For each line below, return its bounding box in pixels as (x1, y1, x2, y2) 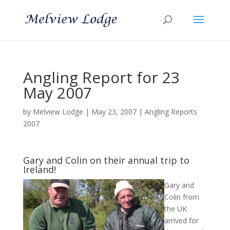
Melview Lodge (32, 107, 83, 117)
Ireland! (23, 163, 56, 176)
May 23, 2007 (91, 107, 137, 117)
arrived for (164, 216, 199, 225)
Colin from (164, 192, 199, 202)
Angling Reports (144, 107, 197, 117)
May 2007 (23, 82, 92, 103)
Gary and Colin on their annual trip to (23, 154, 189, 166)
